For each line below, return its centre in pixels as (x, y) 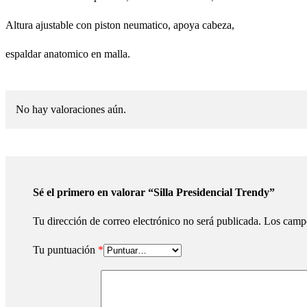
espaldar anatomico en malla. (68, 54)
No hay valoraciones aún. (71, 109)
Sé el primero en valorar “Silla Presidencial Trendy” (154, 192)
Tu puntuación (65, 250)
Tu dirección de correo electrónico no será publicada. (147, 221)
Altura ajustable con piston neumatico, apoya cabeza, (120, 25)
